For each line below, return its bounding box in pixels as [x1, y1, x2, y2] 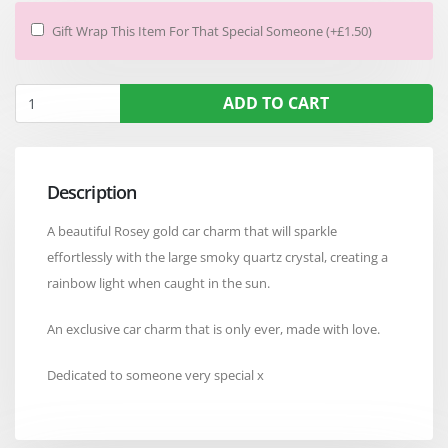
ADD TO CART [223, 91, 330, 114]
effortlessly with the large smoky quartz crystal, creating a [47, 247, 388, 266]
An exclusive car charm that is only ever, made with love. [47, 319, 380, 338]
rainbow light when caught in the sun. [47, 273, 270, 292]
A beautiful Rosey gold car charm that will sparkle [47, 221, 337, 240]
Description [47, 179, 136, 204]
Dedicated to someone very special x [47, 365, 264, 384]
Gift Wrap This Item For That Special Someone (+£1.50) [52, 21, 372, 40]
